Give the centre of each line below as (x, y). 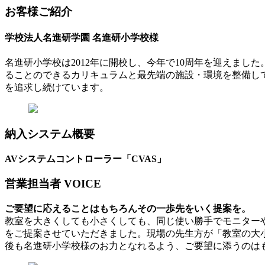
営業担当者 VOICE (53, 184)
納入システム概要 (50, 134)
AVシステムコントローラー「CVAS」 (85, 159)
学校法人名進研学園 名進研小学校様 (82, 37)
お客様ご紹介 (38, 11)
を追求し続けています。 (57, 88)
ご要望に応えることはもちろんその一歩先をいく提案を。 (128, 209)
